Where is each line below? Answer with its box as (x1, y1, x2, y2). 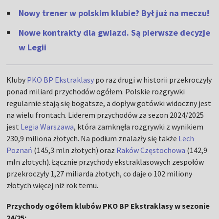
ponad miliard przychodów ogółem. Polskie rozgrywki (6, 87, 185, 97)
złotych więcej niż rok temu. (6, 180, 99, 191)
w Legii (19, 42, 47, 53)
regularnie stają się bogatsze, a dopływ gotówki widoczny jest (6, 98, 212, 109)
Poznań (6, 145, 33, 155)
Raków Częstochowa (116, 145, 186, 155)
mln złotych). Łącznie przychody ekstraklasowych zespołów (6, 157, 204, 167)
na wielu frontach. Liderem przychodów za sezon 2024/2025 (6, 110, 204, 120)
